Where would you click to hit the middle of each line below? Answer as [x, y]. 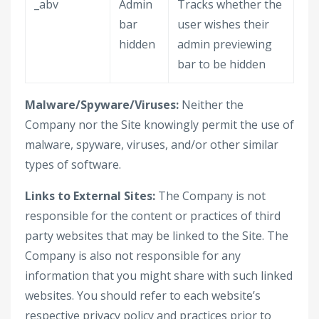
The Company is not [210, 196]
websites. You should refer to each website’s [143, 296]
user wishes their [223, 24]
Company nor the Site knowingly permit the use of [159, 125]
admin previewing [225, 44]
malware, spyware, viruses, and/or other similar [152, 145]
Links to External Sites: [90, 196]
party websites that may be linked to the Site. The [157, 236]
